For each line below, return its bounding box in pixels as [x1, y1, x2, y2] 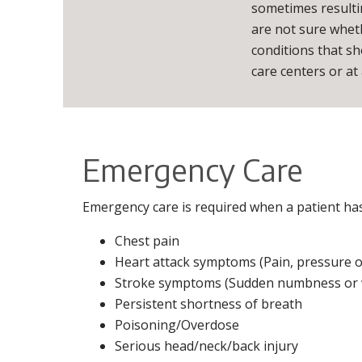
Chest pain [115, 231, 179, 250]
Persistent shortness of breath [115, 294, 302, 313]
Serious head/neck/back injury [115, 336, 298, 355]
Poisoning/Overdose [115, 315, 239, 334]
